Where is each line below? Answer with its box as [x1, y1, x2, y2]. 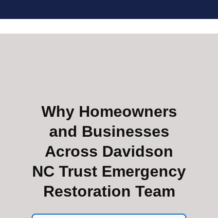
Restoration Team [43, 182, 175, 200]
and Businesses [49, 122, 169, 140]
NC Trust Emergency [32, 162, 186, 180]
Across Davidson [45, 142, 173, 160]
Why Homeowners [41, 102, 177, 120]
